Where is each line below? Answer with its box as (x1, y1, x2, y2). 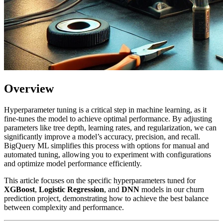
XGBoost (4, 185, 35, 194)
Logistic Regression (39, 185, 104, 194)
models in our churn (139, 185, 204, 194)
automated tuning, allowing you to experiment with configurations (4, 150, 211, 159)
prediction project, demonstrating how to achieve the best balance (4, 194, 209, 203)
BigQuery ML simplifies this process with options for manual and (4, 141, 209, 150)
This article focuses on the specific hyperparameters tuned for (4, 176, 196, 185)
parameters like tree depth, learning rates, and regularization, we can (4, 123, 217, 132)
